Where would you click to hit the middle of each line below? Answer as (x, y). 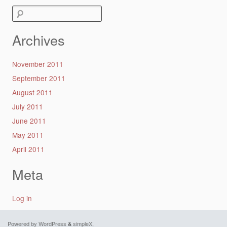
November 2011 (37, 64)
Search (23, 12)
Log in (22, 198)
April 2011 (28, 149)
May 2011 (28, 135)
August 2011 (32, 92)
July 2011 (27, 106)
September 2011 (39, 78)
